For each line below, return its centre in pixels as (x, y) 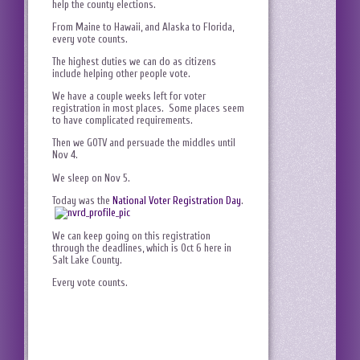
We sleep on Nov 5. (94, 178)
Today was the (82, 200)
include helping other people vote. (124, 74)
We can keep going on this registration (131, 235)
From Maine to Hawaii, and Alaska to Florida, (143, 27)
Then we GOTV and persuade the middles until (144, 143)
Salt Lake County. (90, 260)
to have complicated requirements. (125, 121)
